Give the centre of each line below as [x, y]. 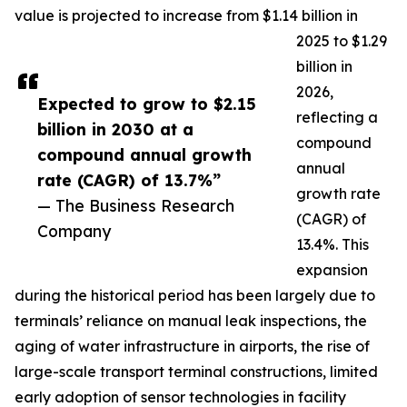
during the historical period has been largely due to [195, 296]
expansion [332, 270]
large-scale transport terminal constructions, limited [196, 372]
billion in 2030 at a [115, 129]
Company [74, 231]
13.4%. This [333, 245]
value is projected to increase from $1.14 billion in [186, 16]
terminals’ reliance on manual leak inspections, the [191, 321]
